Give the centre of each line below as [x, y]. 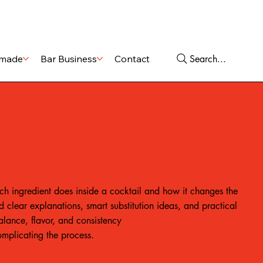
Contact [132, 58]
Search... [208, 59]
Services [172, 17]
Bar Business [68, 58]
